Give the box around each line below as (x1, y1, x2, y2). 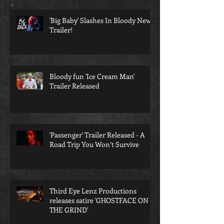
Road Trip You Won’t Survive (49, 159, 139, 169)
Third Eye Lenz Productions (49, 205, 136, 215)
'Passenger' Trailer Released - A (49, 149, 145, 159)
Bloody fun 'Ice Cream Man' (49, 91, 134, 101)
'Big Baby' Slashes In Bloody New (49, 35, 151, 45)
